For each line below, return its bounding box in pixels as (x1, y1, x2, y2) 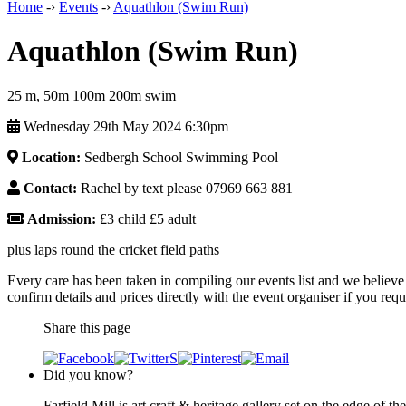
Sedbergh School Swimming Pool (81, 149, 278, 165)
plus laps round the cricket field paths (7, 241, 219, 257)
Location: (22, 149, 81, 165)
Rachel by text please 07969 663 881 (77, 179, 293, 196)
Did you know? (43, 366, 133, 382)
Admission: (27, 210, 96, 227)
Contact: (24, 179, 77, 196)
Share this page (43, 319, 130, 335)
